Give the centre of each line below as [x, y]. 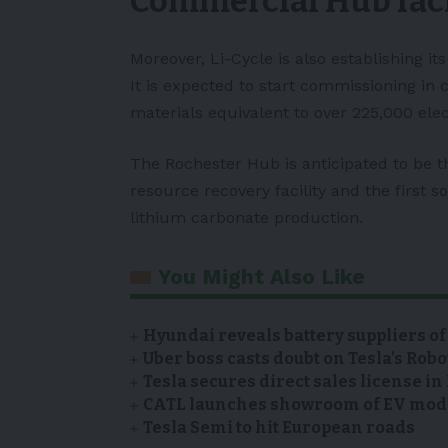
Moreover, [170, 59]
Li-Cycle [241, 59]
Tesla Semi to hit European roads [279, 428]
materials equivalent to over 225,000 [274, 113]
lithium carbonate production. [246, 218]
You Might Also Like [261, 277]
